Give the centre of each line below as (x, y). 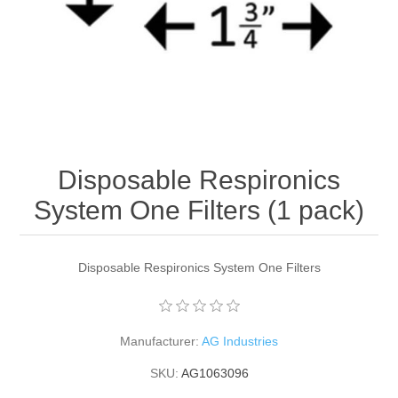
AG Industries (240, 341)
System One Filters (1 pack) (199, 210)
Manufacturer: (159, 341)
